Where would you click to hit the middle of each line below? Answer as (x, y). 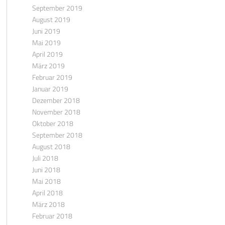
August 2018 (51, 146)
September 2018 (57, 135)
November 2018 (56, 112)
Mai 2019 (46, 42)
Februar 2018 (52, 216)
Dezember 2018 (56, 100)
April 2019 (47, 54)
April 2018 (47, 193)
